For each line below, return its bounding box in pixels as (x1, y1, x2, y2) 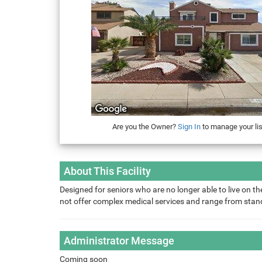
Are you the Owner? (112, 122, 178, 132)
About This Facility (64, 165, 151, 178)
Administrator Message (64, 235, 174, 247)
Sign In (177, 122, 201, 132)
